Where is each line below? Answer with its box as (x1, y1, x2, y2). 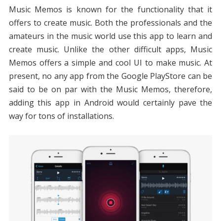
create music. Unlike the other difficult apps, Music (8, 44, 213, 55)
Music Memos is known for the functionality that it (8, 4, 213, 15)
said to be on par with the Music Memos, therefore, (8, 84, 213, 95)
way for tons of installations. (8, 110, 114, 122)
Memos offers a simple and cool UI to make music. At (8, 57, 213, 69)
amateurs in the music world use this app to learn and (8, 31, 213, 42)
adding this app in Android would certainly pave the (8, 97, 213, 109)
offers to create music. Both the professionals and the (8, 17, 213, 29)
